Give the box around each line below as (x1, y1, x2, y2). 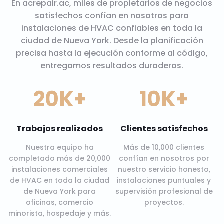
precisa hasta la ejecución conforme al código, (16, 47, 208, 59)
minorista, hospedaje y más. (8, 208, 111, 219)
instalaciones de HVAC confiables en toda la (21, 22, 202, 34)
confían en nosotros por (118, 153, 209, 164)
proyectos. (144, 197, 184, 208)
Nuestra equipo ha (25, 142, 94, 153)
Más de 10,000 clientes (123, 142, 205, 153)
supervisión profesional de (115, 186, 213, 197)
